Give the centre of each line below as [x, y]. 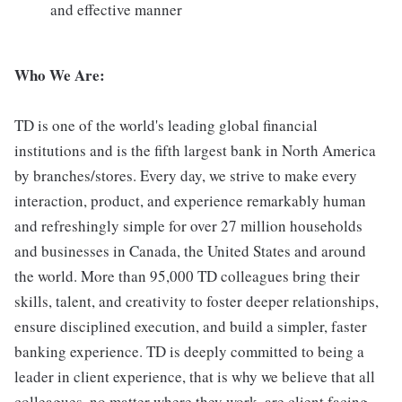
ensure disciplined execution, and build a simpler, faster [191, 326]
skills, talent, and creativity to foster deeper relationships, [197, 301]
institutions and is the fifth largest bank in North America [195, 150]
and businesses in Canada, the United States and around [190, 251]
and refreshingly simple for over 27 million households [188, 226]
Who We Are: [60, 75]
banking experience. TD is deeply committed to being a [189, 351]
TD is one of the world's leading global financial [166, 125]
